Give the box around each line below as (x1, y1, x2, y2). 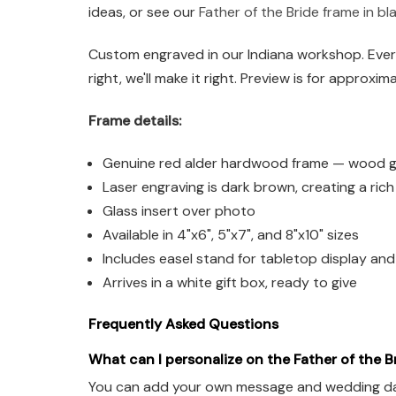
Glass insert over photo (103, 202, 256, 220)
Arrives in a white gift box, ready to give (103, 273, 358, 292)
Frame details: (88, 111, 181, 130)
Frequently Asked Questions (88, 315, 278, 334)
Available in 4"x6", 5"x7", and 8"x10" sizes (103, 225, 360, 244)
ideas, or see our (88, 3, 199, 21)
